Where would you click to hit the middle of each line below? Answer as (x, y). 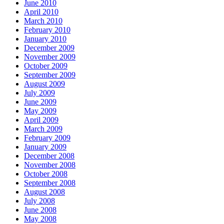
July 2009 (39, 93)
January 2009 (45, 147)
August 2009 (44, 84)
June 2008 (40, 210)
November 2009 (50, 57)
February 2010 (47, 30)
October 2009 (46, 66)
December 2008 (49, 156)
